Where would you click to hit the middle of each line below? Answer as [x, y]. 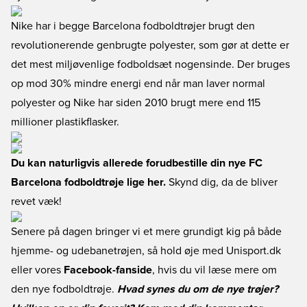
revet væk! [36, 201]
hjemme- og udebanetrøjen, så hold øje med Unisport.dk [146, 251]
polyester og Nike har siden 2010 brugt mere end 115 [136, 103]
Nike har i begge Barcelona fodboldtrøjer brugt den [133, 26]
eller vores [37, 270]
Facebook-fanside [108, 270]
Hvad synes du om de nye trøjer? [198, 289]
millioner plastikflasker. [65, 122]
